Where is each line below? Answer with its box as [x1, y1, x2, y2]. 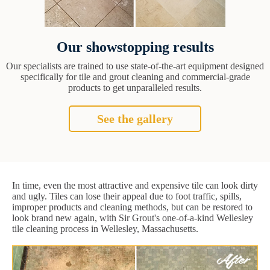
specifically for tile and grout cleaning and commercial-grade [20, 72, 250, 83]
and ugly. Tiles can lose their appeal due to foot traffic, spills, [12, 191, 242, 202]
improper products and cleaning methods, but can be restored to [12, 202, 253, 213]
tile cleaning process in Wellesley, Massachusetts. [12, 224, 198, 234]
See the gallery [97, 112, 173, 126]
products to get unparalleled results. [68, 83, 202, 93]
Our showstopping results [56, 39, 214, 55]
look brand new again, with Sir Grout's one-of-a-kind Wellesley [12, 213, 253, 224]
